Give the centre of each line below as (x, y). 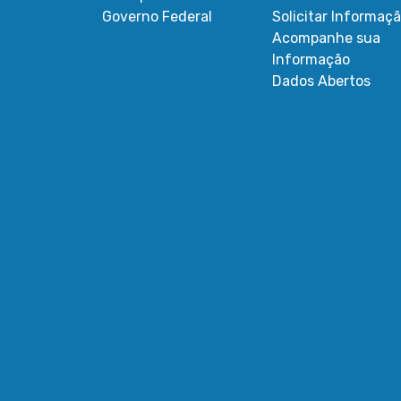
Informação (311, 60)
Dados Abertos (321, 81)
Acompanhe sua (326, 38)
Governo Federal (157, 17)
